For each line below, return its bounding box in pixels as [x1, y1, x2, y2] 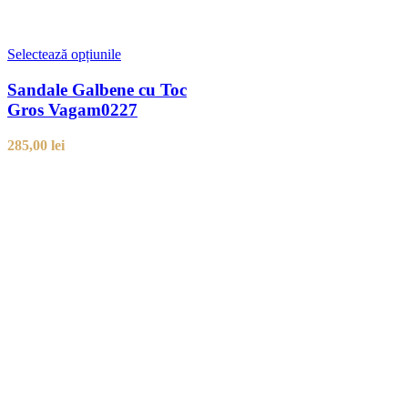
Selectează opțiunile [7, 46, 121, 63]
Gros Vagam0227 [7, 100, 138, 120]
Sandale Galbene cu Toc [7, 80, 187, 100]
